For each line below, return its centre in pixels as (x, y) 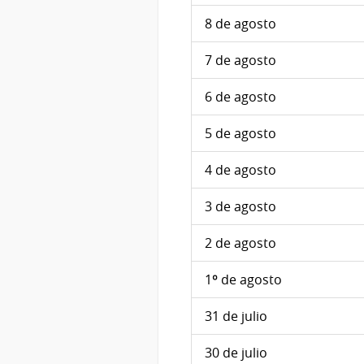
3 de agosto (240, 207)
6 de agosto (240, 97)
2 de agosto (240, 243)
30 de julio (236, 353)
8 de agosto (240, 24)
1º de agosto (243, 280)
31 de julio (236, 316)
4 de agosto (240, 170)
